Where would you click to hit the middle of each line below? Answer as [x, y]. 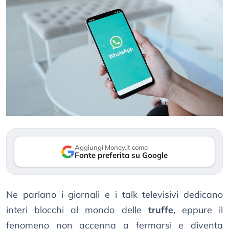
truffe [161, 210]
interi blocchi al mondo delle [77, 210]
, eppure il [198, 210]
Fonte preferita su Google [121, 155]
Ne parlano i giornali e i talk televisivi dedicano [114, 195]
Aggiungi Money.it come [111, 147]
